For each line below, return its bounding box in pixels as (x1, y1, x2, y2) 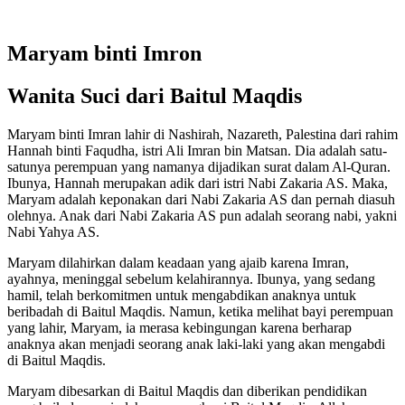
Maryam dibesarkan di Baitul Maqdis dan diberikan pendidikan (7, 382, 367, 399)
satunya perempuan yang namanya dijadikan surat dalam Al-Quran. (7, 158, 391, 174)
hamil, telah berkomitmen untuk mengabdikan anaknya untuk (7, 287, 356, 303)
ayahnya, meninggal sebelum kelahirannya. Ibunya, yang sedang (7, 270, 375, 287)
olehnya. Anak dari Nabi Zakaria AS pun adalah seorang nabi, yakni (7, 207, 397, 223)
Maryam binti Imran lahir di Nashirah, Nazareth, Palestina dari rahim (7, 126, 398, 142)
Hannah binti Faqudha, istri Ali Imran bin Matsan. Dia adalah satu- (7, 142, 387, 158)
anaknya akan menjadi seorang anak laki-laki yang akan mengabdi (7, 335, 385, 352)
